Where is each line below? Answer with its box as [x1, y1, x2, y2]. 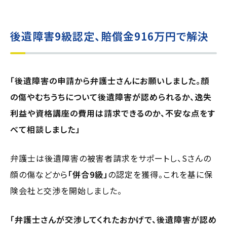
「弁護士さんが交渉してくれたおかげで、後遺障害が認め [10, 213, 217, 225]
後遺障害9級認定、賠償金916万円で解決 [10, 28, 209, 44]
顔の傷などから [10, 168, 68, 180]
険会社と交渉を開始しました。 [10, 184, 122, 197]
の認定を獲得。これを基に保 [108, 168, 213, 180]
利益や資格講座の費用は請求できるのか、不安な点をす [10, 106, 215, 119]
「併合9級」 [68, 168, 108, 180]
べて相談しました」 [10, 123, 80, 135]
